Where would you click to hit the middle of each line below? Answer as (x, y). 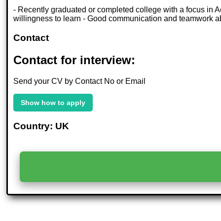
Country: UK (41, 126)
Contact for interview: (74, 60)
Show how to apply (53, 102)
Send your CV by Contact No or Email (80, 81)
